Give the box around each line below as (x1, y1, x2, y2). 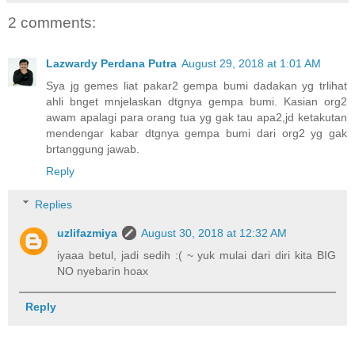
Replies (35, 197, 73, 211)
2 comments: (8, 13, 96, 31)
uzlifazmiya (57, 226, 118, 239)
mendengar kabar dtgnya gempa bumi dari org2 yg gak (46, 126, 347, 139)
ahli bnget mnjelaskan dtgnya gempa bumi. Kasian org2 (46, 94, 347, 108)
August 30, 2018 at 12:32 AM (141, 226, 288, 239)
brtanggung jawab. (46, 142, 139, 155)
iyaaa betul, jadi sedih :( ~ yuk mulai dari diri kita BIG (57, 248, 336, 261)
